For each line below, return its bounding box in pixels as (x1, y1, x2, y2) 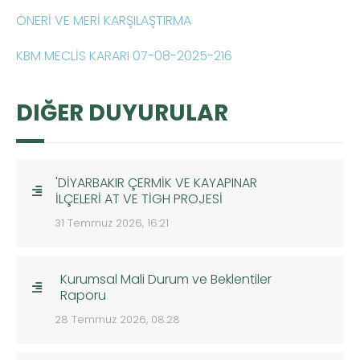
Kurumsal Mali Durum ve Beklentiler (59, 270, 272, 289)
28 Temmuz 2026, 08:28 (55, 312, 180, 328)
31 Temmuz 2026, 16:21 (55, 215, 169, 231)
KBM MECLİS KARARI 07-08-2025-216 (16, 47, 232, 66)
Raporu (59, 286, 106, 305)
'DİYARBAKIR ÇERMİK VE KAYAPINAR (55, 174, 258, 193)
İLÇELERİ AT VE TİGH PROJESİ (55, 190, 223, 209)
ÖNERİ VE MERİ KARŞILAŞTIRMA (16, 11, 191, 31)
